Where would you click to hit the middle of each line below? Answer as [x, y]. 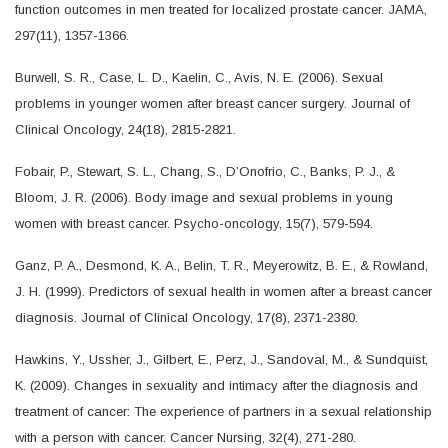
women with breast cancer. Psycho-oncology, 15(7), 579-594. [194, 223]
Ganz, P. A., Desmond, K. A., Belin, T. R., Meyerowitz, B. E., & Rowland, [221, 265]
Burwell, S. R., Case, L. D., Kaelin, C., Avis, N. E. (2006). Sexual [199, 77]
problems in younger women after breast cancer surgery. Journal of [212, 103]
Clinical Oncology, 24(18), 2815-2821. [125, 129]
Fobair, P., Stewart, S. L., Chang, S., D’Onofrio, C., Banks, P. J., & [205, 171]
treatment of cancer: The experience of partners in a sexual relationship [223, 411]
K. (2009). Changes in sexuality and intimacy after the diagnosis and [216, 385]
